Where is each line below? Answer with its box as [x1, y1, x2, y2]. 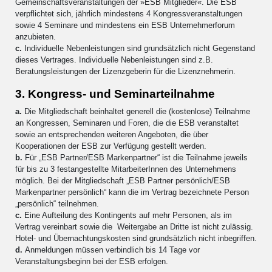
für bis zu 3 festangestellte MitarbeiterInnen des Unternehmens [15, 164, 236, 174]
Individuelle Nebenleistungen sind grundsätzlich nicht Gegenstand [22, 43, 255, 53]
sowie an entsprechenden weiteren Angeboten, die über [15, 129, 208, 139]
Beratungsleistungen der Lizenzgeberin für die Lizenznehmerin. [15, 66, 236, 76]
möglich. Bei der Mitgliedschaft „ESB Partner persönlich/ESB [15, 175, 230, 185]
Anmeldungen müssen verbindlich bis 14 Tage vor [25, 245, 200, 254]
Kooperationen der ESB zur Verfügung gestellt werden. [15, 141, 206, 151]
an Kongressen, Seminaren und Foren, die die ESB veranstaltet [15, 118, 239, 127]
